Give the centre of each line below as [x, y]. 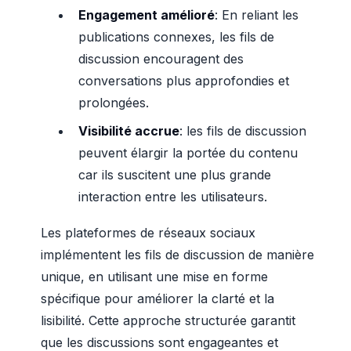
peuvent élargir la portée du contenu [188, 153]
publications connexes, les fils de [176, 37]
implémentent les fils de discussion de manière [177, 255]
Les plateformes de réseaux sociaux [148, 233]
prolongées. [114, 103]
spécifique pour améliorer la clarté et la [157, 299]
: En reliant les [257, 15]
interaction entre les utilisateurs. [173, 197]
